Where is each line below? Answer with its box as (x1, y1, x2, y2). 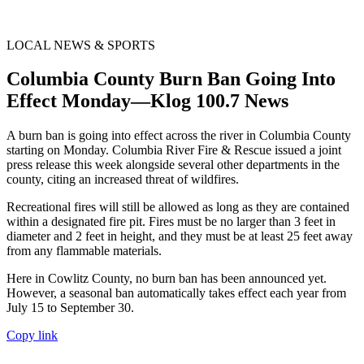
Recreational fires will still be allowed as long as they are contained (6, 200, 349, 214)
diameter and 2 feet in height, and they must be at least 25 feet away (6, 229, 353, 244)
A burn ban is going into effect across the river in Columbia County (6, 128, 351, 143)
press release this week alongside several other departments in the (6, 158, 340, 172)
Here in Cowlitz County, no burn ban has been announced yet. (6, 271, 327, 286)
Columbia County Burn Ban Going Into (6, 68, 336, 90)
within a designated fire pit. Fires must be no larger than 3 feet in (6, 214, 336, 229)
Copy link (6, 328, 58, 343)
